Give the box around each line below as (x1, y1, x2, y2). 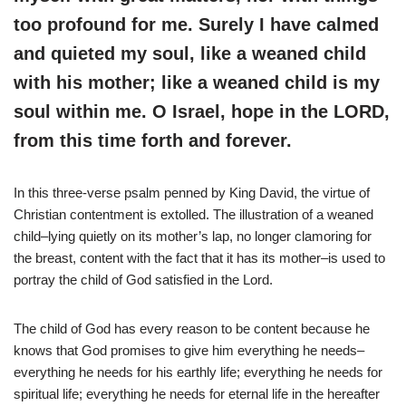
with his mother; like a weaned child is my (14, 72, 380, 93)
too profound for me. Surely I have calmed (14, 14, 379, 35)
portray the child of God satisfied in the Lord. (14, 272, 273, 288)
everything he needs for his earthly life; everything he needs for (14, 364, 382, 381)
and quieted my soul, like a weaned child (14, 43, 366, 64)
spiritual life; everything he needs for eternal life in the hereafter (14, 386, 380, 402)
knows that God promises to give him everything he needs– (14, 343, 364, 359)
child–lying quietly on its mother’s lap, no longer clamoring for (14, 228, 372, 245)
